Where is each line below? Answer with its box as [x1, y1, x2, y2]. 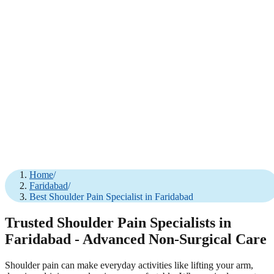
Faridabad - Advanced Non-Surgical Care [5, 231, 267, 247]
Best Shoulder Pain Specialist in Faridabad [29, 191, 193, 202]
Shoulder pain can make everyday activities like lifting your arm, [5, 259, 253, 270]
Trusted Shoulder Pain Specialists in [5, 214, 231, 231]
